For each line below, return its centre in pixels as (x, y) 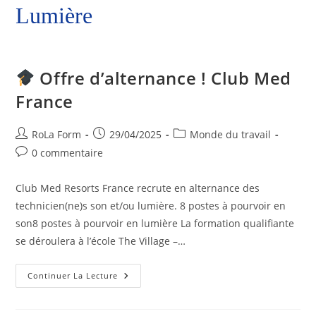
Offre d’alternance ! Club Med (163, 78)
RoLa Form (57, 134)
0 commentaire (68, 153)
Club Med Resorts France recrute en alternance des (138, 188)
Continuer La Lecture (73, 275)
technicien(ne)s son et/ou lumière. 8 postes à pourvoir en (151, 206)
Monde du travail (231, 134)
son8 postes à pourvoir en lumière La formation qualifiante (155, 223)
